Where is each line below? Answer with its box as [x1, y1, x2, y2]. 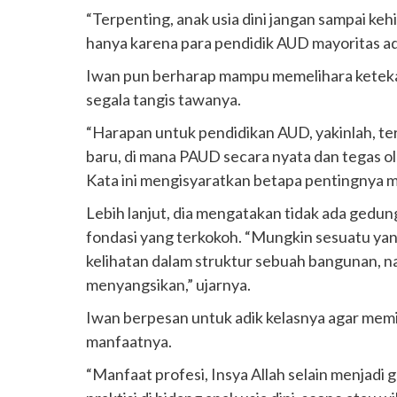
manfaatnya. [86, 331, 175, 351]
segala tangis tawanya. [86, 89, 244, 109]
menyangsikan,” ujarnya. [86, 274, 253, 294]
